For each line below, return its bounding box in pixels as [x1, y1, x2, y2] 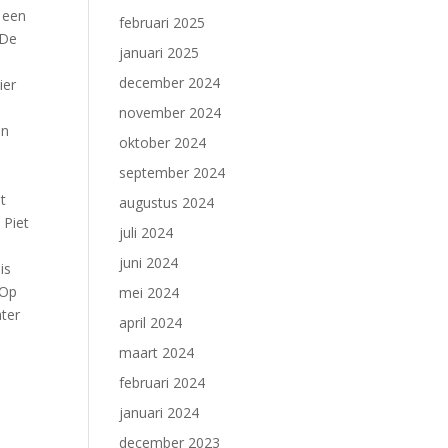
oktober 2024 [119, 133, 207, 152]
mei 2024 [119, 283, 180, 302]
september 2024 [119, 163, 226, 182]
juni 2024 [119, 253, 179, 272]
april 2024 [119, 313, 183, 332]
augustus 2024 [119, 193, 215, 212]
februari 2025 [119, 13, 206, 32]
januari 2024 [119, 403, 200, 422]
